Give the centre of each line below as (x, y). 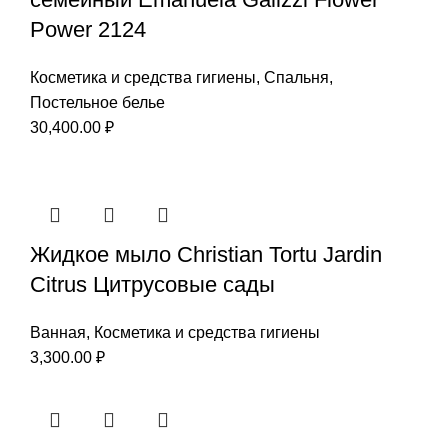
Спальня (296, 77)
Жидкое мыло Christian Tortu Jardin (206, 254)
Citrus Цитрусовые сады (152, 284)
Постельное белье (97, 102)
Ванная (58, 332)
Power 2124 (88, 29)
